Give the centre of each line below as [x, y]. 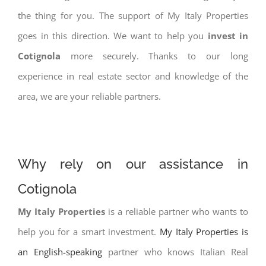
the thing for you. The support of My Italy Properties [133, 15]
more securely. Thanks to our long [154, 56]
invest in [228, 36]
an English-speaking [60, 252]
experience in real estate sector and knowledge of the [133, 76]
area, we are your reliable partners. [89, 96]
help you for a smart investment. [89, 232]
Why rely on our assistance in [133, 164]
